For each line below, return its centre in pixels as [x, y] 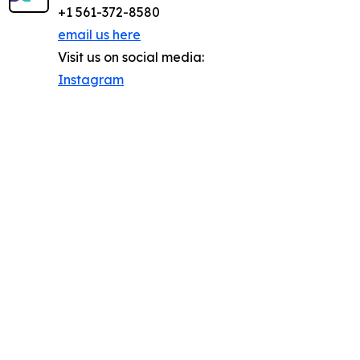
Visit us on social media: [131, 57]
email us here [99, 34]
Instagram [91, 79]
